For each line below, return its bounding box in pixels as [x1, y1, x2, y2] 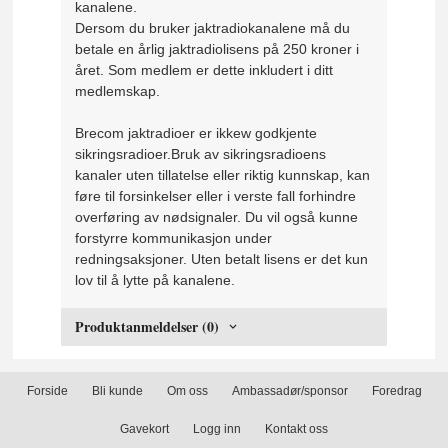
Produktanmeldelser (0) [75, 316, 220, 338]
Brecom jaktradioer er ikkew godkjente [75, 125, 318, 142]
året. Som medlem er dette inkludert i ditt [75, 62, 334, 79]
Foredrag [371, 384, 422, 399]
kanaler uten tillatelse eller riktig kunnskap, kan [75, 167, 371, 184]
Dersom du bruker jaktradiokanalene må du [75, 20, 351, 37]
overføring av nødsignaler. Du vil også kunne [75, 209, 359, 226]
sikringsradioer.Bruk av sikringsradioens [75, 146, 327, 163]
